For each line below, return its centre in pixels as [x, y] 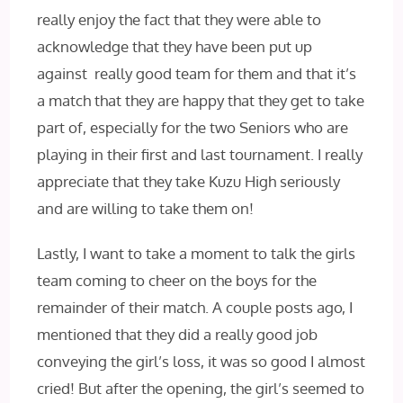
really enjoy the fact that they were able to [179, 20]
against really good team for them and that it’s [197, 74]
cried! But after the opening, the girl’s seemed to [201, 389]
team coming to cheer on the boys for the [177, 281]
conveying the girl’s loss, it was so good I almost [201, 362]
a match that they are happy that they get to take [201, 101]
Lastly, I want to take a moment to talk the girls [197, 254]
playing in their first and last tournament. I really [200, 155]
